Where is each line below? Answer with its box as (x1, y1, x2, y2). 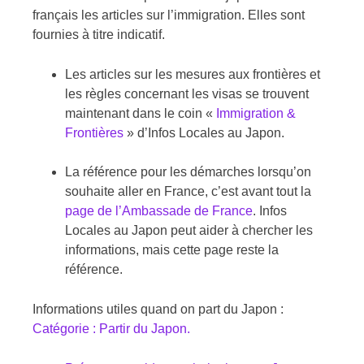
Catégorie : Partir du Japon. (32, 321, 190, 336)
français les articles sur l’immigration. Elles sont (32, 7, 305, 22)
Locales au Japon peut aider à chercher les (65, 223, 313, 237)
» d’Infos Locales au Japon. (123, 125, 284, 140)
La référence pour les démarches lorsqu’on (65, 164, 311, 179)
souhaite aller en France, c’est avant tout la (65, 184, 311, 198)
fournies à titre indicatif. (32, 27, 165, 41)
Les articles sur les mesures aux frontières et (65, 67, 320, 81)
